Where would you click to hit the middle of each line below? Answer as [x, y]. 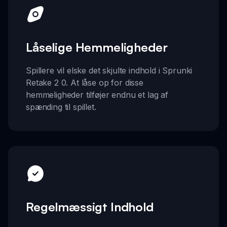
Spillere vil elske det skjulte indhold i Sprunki [109, 71]
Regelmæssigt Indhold [90, 206]
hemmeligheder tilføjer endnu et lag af [97, 95]
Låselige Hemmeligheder [97, 47]
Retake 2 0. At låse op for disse [85, 83]
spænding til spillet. [61, 107]
